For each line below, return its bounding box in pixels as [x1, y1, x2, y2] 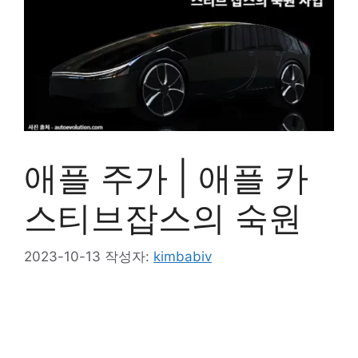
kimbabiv [153, 249, 212, 265]
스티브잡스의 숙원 [24, 197, 302, 238]
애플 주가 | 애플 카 [24, 157, 308, 198]
